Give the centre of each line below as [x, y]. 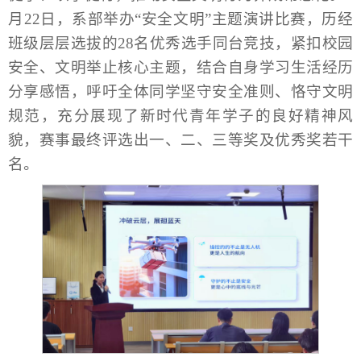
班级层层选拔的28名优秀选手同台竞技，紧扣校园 [180, 44]
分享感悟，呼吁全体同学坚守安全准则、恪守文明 [180, 92]
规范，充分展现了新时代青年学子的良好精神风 [180, 116]
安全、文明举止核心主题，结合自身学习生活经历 [180, 68]
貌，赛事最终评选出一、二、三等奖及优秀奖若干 [180, 140]
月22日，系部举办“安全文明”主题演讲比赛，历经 [180, 19]
